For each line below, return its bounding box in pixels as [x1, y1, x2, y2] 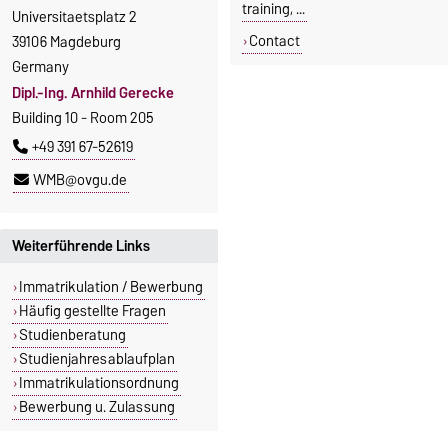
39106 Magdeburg [12, 29, 121, 54]
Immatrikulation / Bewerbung [18, 274, 203, 299]
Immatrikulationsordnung [18, 370, 179, 395]
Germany [12, 54, 69, 79]
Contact [248, 28, 300, 53]
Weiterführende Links [12, 234, 150, 258]
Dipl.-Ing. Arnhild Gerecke [12, 81, 174, 106]
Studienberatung [18, 322, 126, 347]
